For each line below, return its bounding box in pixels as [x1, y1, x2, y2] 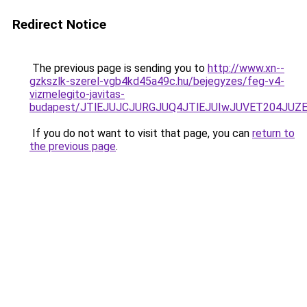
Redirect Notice [12, 16, 106, 32]
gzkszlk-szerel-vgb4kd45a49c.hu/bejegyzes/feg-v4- [29, 75, 284, 88]
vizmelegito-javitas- [29, 88, 125, 101]
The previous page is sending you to [29, 62, 208, 75]
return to [252, 127, 295, 140]
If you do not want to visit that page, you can [29, 127, 252, 140]
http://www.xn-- [208, 62, 284, 75]
